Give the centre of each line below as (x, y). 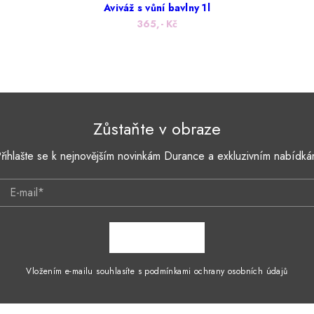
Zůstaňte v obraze (157, 129)
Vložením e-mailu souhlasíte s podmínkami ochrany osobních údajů (157, 272)
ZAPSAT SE (158, 238)
